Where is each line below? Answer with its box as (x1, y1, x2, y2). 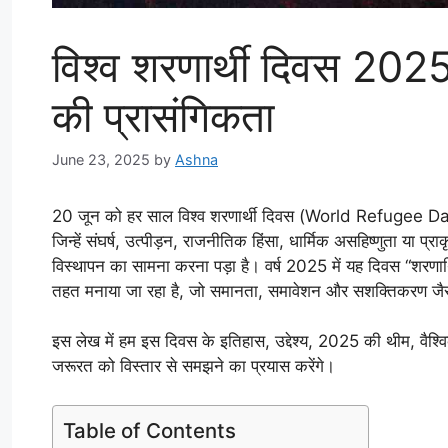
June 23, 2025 (52, 150, 150, 168)
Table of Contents (63, 417, 236, 443)
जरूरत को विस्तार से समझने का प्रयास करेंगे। (52, 356, 335, 377)
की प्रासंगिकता (52, 90, 274, 142)
